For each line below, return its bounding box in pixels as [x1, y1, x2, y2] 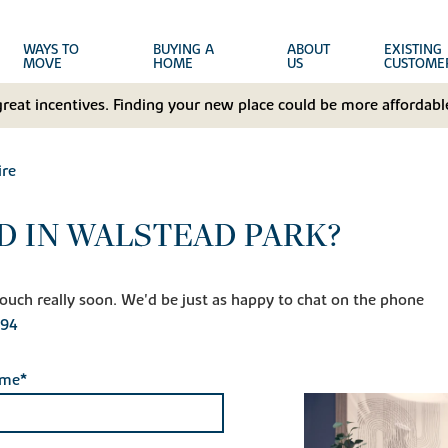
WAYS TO [23, 41, 80, 59]
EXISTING [383, 41, 442, 59]
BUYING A [152, 41, 214, 59]
